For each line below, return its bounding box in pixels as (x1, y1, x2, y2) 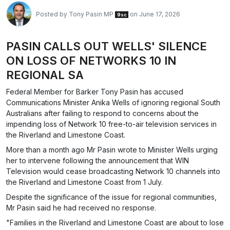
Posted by (36, 10, 69, 18)
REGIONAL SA (6, 68, 84, 82)
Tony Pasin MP (69, 10, 113, 18)
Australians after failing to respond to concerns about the (6, 109, 199, 118)
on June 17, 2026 (128, 10, 181, 18)
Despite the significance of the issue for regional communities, (6, 193, 217, 201)
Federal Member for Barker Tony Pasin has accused (6, 87, 183, 96)
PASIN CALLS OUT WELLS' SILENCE (6, 40, 207, 53)
